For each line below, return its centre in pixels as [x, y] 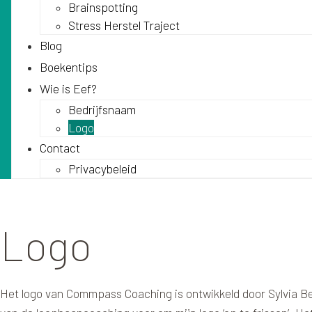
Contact [60, 148]
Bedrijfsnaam [102, 109]
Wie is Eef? [68, 88]
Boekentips [69, 67]
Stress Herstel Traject [124, 25]
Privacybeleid [102, 169]
